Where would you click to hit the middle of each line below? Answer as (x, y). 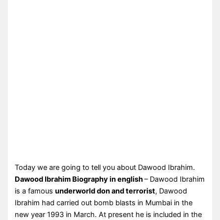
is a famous (35, 191)
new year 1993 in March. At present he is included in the (109, 214)
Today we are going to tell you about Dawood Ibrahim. (105, 167)
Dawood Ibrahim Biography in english (80, 179)
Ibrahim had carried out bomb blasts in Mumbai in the (104, 203)
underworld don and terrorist (105, 191)
